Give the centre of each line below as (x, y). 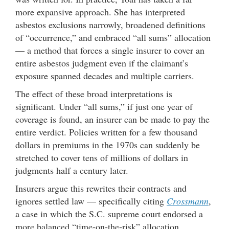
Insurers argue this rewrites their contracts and (101, 188)
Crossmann (188, 201)
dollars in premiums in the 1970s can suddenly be (108, 145)
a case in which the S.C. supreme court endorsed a (109, 214)
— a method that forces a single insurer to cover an (110, 50)
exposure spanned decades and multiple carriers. (105, 76)
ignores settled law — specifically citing (91, 201)
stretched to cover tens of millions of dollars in (102, 157)
